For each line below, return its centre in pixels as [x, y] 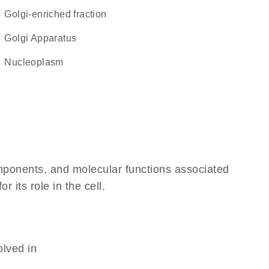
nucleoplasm [38, 62]
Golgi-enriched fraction [59, 14]
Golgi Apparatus [44, 38]
